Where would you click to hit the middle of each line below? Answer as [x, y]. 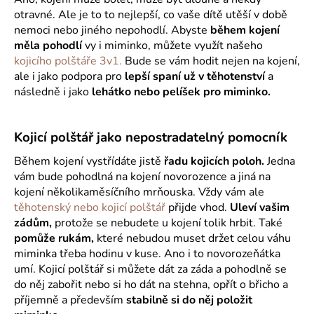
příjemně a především [70, 300]
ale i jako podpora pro [68, 76]
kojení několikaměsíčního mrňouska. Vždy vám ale [139, 192]
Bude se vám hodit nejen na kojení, [212, 61]
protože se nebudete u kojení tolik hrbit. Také [167, 223]
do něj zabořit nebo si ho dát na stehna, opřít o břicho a [151, 284]
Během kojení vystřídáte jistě [89, 161]
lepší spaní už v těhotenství [195, 76]
